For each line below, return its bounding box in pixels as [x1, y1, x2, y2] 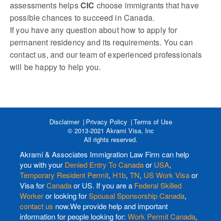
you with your [20, 159, 65, 170]
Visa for [20, 180, 46, 190]
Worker [20, 190, 43, 201]
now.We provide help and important [53, 200, 168, 211]
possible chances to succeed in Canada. [10, 11, 155, 23]
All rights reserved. [83, 134, 138, 144]
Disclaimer [49, 116, 79, 126]
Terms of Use [133, 116, 172, 126]
